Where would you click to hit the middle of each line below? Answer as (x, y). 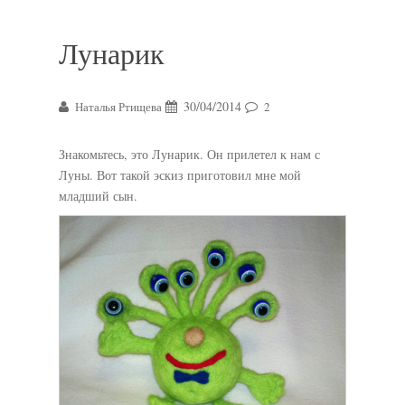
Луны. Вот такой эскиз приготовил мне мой (180, 175)
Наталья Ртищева (118, 107)
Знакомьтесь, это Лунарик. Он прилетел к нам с (189, 154)
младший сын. (100, 196)
